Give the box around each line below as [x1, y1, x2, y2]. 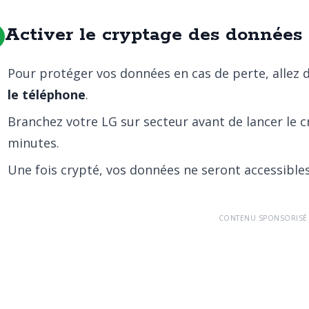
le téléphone [8, 86, 86, 103]
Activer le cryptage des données [5, 23, 302, 47]
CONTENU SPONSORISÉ [218, 213, 308, 223]
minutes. [8, 134, 59, 151]
